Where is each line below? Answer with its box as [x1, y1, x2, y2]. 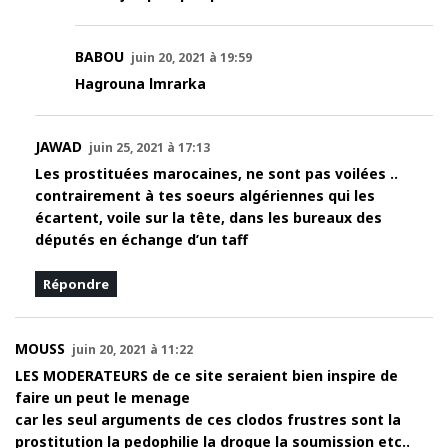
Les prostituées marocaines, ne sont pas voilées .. [35, 164, 398, 184]
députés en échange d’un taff [35, 230, 248, 250]
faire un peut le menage [15, 388, 190, 408]
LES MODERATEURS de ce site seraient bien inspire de [15, 366, 398, 386]
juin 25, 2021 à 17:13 [89, 139, 210, 157]
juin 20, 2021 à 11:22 [72, 341, 193, 359]
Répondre [43, 275, 109, 294]
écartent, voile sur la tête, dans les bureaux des [35, 208, 382, 228]
